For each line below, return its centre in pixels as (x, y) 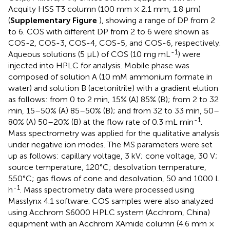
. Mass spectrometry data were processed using (107, 189)
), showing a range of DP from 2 (157, 20)
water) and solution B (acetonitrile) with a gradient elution (113, 88)
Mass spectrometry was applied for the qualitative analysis (114, 133)
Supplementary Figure (55, 20)
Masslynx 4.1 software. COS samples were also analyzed (111, 201)
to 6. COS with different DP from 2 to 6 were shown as (109, 31)
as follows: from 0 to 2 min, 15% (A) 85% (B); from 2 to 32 (113, 99)
